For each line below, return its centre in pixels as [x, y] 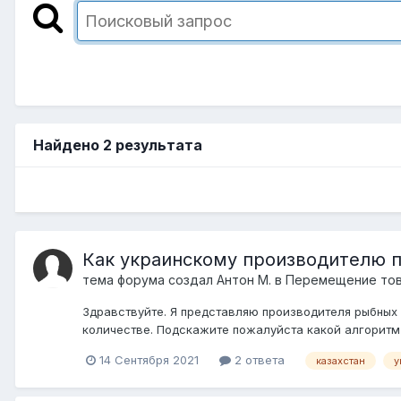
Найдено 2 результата [118, 145]
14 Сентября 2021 [149, 359]
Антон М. [244, 279]
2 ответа [258, 359]
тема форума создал [149, 279]
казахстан [341, 360]
